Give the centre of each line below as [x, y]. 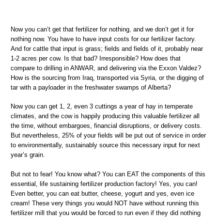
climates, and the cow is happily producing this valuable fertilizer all [105, 116]
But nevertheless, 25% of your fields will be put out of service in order [108, 136]
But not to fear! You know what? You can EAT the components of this [108, 174]
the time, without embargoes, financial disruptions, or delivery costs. [106, 126]
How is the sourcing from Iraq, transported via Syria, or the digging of [107, 77]
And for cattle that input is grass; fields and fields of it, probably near [107, 48]
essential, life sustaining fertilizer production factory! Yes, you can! [104, 184]
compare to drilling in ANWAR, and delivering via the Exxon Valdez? [106, 68]
